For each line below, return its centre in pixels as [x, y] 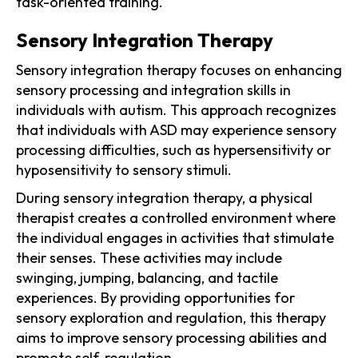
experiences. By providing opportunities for [155, 297]
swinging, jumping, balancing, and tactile [147, 277]
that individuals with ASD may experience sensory [176, 129]
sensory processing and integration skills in [153, 89]
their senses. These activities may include [149, 257]
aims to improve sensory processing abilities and [171, 337]
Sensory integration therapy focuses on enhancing [179, 70]
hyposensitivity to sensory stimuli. [124, 169]
